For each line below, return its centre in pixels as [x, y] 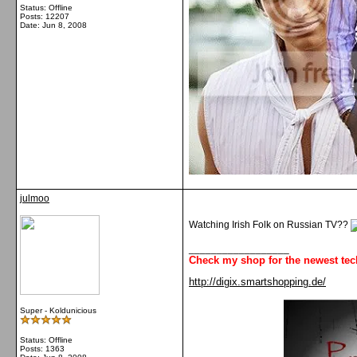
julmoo [35, 198]
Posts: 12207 [45, 16]
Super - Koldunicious [58, 310]
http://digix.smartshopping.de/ [257, 282]
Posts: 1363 [42, 349]
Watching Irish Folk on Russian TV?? [270, 225]
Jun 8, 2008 [65, 25]
